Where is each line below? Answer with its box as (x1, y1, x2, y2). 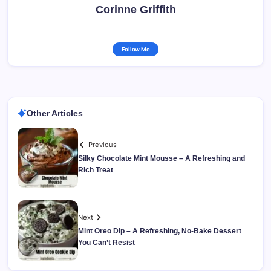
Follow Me (121, 46, 150, 53)
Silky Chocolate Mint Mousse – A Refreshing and (78, 154, 245, 163)
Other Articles (27, 108, 83, 119)
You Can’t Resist (78, 238, 135, 247)
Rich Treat (78, 166, 113, 175)
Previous (88, 140, 117, 149)
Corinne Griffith (95, 4, 176, 16)
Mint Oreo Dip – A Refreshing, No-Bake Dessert (78, 227, 241, 236)
